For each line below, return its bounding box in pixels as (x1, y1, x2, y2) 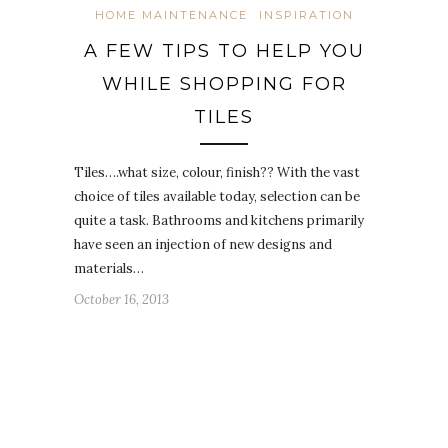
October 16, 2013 (74, 290, 169, 308)
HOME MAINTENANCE (94, 7, 248, 22)
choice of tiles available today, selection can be (74, 187, 360, 205)
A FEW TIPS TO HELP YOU (83, 39, 365, 62)
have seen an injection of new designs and (74, 235, 332, 253)
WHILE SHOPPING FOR (101, 72, 347, 95)
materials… (74, 259, 144, 277)
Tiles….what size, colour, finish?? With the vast (74, 163, 360, 181)
